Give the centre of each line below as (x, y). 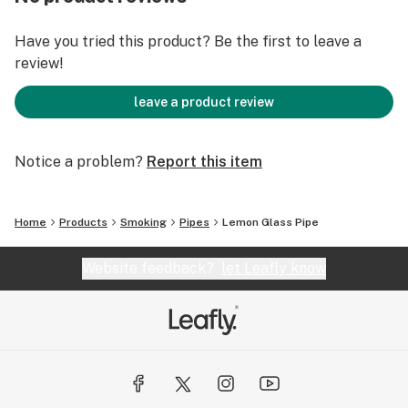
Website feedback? (152, 268)
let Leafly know (274, 268)
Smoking (143, 222)
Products (83, 222)
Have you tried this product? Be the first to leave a (188, 41)
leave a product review (204, 102)
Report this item (204, 162)
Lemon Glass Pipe (270, 222)
